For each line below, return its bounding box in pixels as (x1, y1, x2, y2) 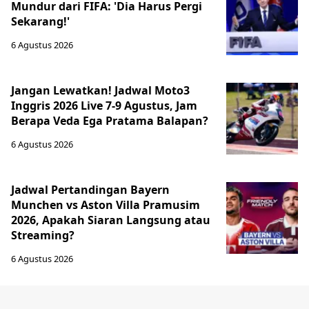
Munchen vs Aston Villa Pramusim (11, 197, 200, 212)
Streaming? (11, 228, 74, 243)
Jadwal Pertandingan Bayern (11, 182, 170, 197)
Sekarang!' (11, 14, 70, 29)
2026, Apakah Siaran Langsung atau (11, 212, 210, 228)
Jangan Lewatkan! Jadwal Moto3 (11, 83, 190, 98)
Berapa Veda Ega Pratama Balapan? (11, 113, 208, 128)
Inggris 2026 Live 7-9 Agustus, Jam (11, 98, 197, 113)
